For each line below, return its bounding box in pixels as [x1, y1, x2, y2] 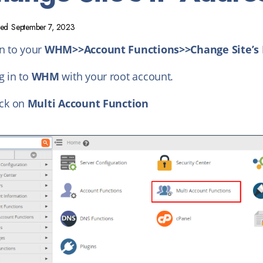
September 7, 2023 [11, 21, 75, 33]
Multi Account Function [27, 96, 149, 110]
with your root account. [59, 69, 174, 83]
